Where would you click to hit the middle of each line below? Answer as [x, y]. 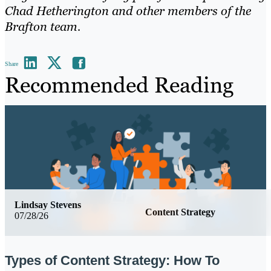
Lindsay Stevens [48, 205]
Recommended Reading [119, 85]
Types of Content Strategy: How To [112, 260]
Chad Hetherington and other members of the [128, 11]
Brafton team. [43, 27]
